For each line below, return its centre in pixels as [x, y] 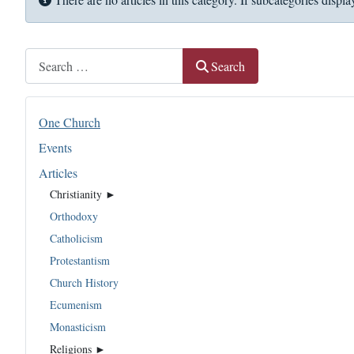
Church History [84, 282]
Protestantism [80, 260]
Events [55, 148]
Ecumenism [76, 304]
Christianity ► [83, 194]
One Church [70, 122]
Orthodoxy [74, 216]
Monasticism [78, 326]
